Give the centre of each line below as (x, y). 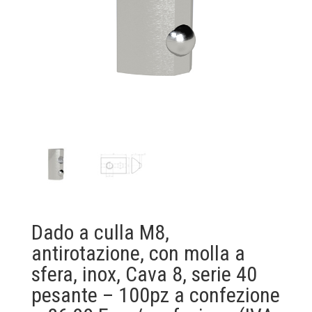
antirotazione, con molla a (138, 253)
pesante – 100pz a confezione (155, 295)
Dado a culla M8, (100, 232)
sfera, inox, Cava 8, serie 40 (144, 274)
